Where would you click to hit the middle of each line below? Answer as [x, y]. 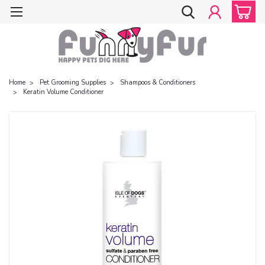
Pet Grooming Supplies [73, 82]
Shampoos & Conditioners [158, 82]
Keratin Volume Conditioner [63, 92]
